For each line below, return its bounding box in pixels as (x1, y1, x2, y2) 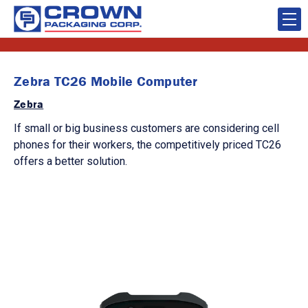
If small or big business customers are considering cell (14, 122, 279, 135)
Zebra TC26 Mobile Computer (14, 72, 198, 89)
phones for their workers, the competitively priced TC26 (14, 138, 281, 151)
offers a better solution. (14, 155, 127, 168)
